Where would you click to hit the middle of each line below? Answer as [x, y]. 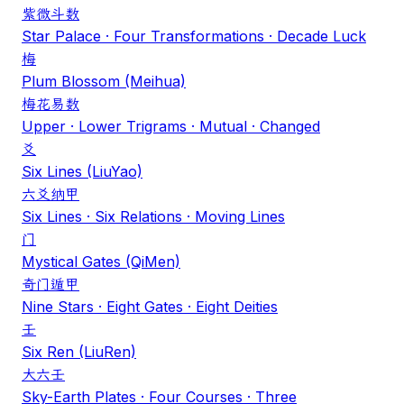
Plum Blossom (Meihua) [104, 81]
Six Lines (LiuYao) [82, 171]
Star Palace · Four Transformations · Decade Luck [194, 36]
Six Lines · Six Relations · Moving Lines [153, 216]
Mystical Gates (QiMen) [101, 261]
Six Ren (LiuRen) [79, 351]
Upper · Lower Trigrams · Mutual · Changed [171, 126]
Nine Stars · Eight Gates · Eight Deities [150, 306]
